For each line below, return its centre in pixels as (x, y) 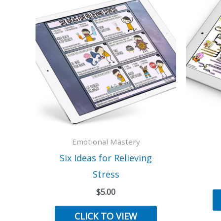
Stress (106, 174)
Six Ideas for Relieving (106, 158)
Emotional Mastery (106, 141)
